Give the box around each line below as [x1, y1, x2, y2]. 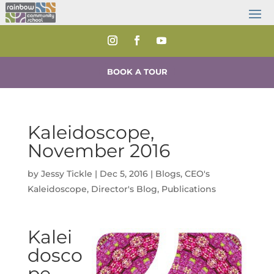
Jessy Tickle [40, 168, 92, 179]
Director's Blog [91, 183, 157, 194]
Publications [161, 183, 216, 194]
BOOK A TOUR [106, 67, 168, 76]
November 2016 [27, 139, 170, 162]
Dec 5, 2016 [99, 168, 148, 179]
